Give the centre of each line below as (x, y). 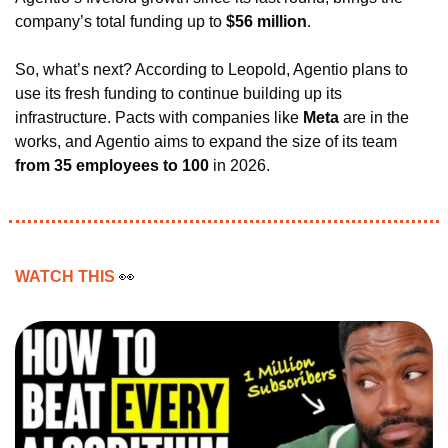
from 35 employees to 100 (112, 166)
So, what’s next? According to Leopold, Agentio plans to (211, 70)
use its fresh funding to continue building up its (178, 94)
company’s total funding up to (120, 22)
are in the (376, 118)
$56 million (266, 22)
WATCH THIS (67, 277)
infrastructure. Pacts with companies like (159, 118)
